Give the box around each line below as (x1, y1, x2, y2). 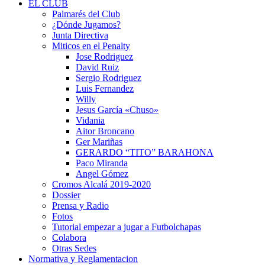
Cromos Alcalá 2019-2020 (52, 179, 151, 189)
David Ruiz (76, 62, 119, 72)
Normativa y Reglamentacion (28, 254, 138, 264)
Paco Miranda (76, 158, 128, 168)
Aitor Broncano (76, 126, 134, 136)
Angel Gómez (76, 169, 128, 179)
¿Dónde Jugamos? (52, 20, 121, 30)
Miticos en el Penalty (52, 41, 130, 51)
